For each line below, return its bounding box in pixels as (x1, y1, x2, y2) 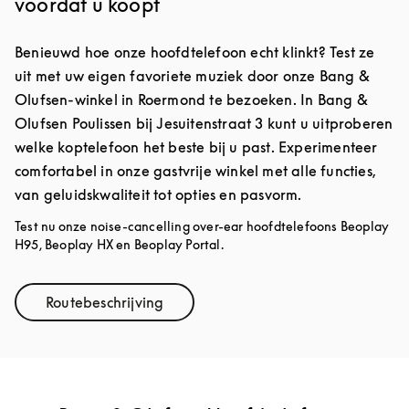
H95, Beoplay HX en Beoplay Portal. (15, 236, 224, 252)
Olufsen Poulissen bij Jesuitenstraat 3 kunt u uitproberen (15, 114, 393, 132)
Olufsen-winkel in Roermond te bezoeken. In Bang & (15, 90, 368, 109)
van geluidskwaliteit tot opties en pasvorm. (15, 185, 302, 204)
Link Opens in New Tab (103, 299, 260, 319)
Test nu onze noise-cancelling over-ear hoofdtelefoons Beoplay (15, 218, 390, 234)
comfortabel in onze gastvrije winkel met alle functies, (15, 162, 377, 180)
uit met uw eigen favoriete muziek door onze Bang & (15, 67, 371, 85)
